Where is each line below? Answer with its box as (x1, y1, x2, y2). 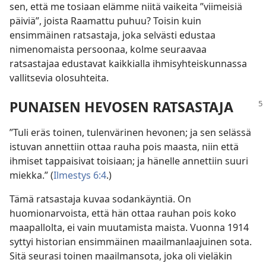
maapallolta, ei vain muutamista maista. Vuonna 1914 (9, 221, 249, 235)
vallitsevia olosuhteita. (9, 71, 109, 85)
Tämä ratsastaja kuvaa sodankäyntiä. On (9, 192, 191, 206)
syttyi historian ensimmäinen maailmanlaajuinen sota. (9, 235, 252, 249)
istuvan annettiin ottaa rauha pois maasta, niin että (9, 140, 239, 154)
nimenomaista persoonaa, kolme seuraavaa (9, 43, 207, 56)
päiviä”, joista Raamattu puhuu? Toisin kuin (9, 14, 201, 28)
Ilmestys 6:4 (53, 169, 106, 182)
